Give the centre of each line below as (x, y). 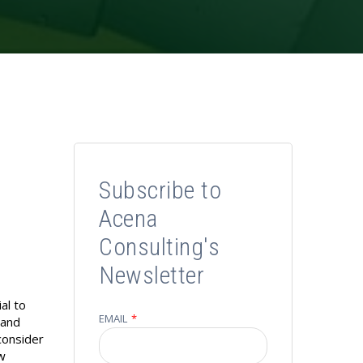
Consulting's (159, 247)
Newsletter (152, 275)
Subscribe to (160, 190)
